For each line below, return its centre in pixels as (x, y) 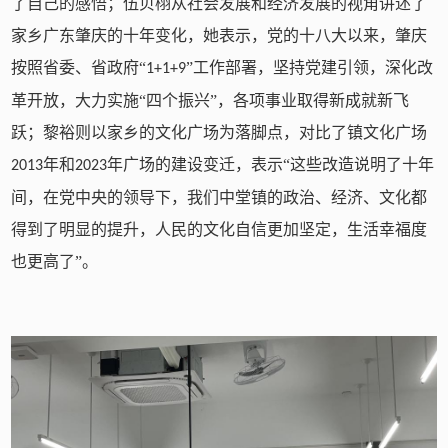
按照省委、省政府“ (79, 67)
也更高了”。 (55, 261)
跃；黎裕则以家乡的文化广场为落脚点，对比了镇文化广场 (219, 132)
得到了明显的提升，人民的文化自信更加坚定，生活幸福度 (219, 229)
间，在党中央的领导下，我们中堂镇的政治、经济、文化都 (219, 197)
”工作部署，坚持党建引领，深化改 (310, 67)
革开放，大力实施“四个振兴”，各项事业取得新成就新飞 (210, 100)
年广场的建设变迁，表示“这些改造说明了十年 (271, 164)
